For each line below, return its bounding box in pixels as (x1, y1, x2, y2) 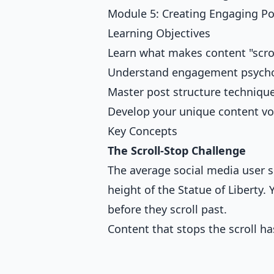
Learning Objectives (108, 25, 210, 40)
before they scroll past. (108, 201, 227, 217)
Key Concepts (108, 123, 177, 138)
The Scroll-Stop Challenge (108, 143, 246, 158)
